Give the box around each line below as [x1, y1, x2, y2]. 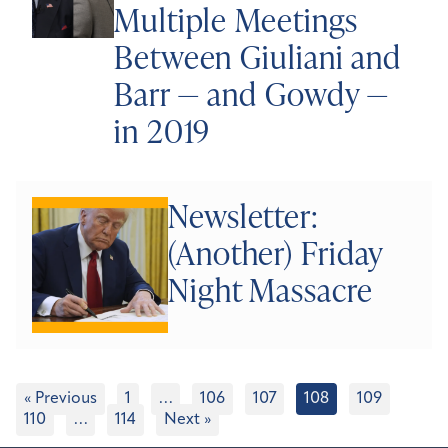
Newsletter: [168, 193, 319, 238]
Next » [164, 412, 211, 428]
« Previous [24, 391, 97, 407]
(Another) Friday [168, 230, 384, 275]
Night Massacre [168, 267, 373, 312]
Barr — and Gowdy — [114, 71, 390, 116]
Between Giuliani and [114, 34, 402, 79]
